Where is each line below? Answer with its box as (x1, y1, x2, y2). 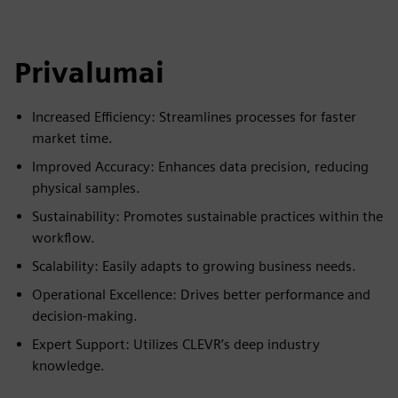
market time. (32, 130, 113, 147)
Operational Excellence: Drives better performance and (32, 286, 370, 303)
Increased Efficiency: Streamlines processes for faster (32, 108, 356, 125)
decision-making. (32, 307, 138, 324)
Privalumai (14, 55, 164, 90)
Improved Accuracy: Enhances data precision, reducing (32, 158, 369, 175)
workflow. (32, 229, 95, 246)
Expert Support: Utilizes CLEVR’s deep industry (32, 336, 320, 353)
